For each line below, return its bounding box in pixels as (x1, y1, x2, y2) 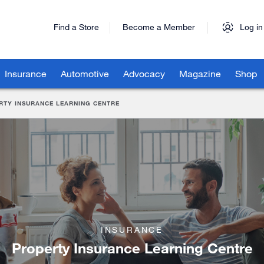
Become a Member (123, 22, 195, 32)
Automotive (61, 68, 109, 79)
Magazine (179, 68, 221, 79)
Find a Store (54, 22, 99, 32)
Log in (240, 22, 263, 32)
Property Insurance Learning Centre (11, 239, 253, 256)
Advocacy (123, 68, 165, 79)
